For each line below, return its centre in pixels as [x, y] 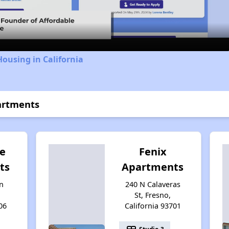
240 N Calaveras [153, 184]
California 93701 [153, 205]
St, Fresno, [153, 195]
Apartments [153, 167]
